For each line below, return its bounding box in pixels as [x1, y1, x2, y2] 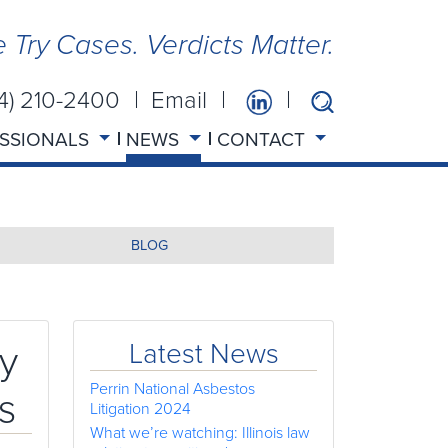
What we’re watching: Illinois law [90, 421, 310, 444]
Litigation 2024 [90, 397, 191, 420]
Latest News [128, 333, 279, 374]
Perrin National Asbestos [90, 377, 255, 400]
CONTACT [216, 125, 310, 154]
